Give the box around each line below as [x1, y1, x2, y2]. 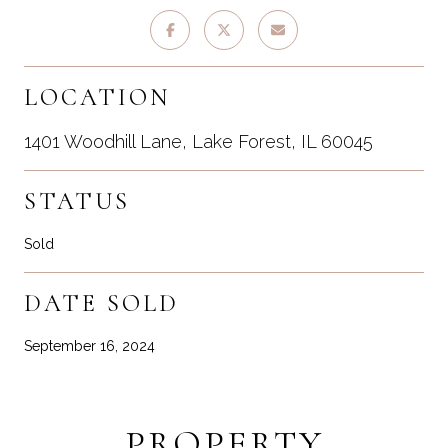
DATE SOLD [24, 288, 179, 318]
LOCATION [24, 82, 170, 112]
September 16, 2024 [24, 337, 155, 354]
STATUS [24, 186, 130, 216]
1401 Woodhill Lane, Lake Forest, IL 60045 [24, 130, 373, 152]
